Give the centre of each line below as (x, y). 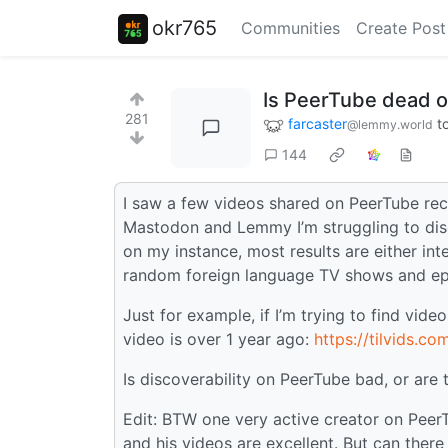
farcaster (317, 123)
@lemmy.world (390, 124)
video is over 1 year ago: (218, 338)
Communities (290, 28)
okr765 (184, 27)
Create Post (401, 28)
